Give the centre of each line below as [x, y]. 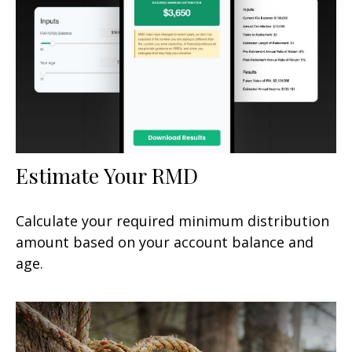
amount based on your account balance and [165, 242]
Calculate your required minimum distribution [172, 220]
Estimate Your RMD [107, 175]
